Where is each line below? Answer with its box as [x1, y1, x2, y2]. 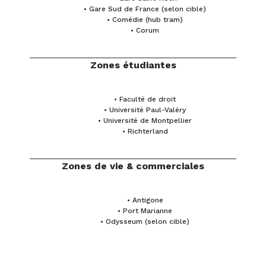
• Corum [131, 26, 159, 35]
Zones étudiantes [90, 59, 176, 71]
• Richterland [122, 127, 168, 136]
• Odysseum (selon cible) [100, 217, 189, 226]
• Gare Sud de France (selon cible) [84, 5, 206, 14]
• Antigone [126, 196, 163, 205]
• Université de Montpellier [98, 116, 192, 125]
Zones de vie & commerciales [62, 160, 204, 172]
